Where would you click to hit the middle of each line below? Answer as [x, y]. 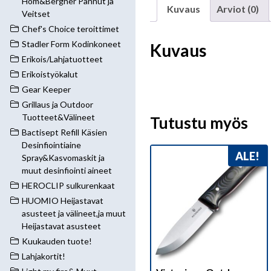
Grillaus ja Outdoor [57, 104]
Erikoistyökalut [50, 74]
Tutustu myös [199, 123]
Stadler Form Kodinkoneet [71, 44]
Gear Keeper [46, 89]
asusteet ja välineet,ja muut [74, 213]
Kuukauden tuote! [57, 241]
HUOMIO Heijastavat [63, 201]
